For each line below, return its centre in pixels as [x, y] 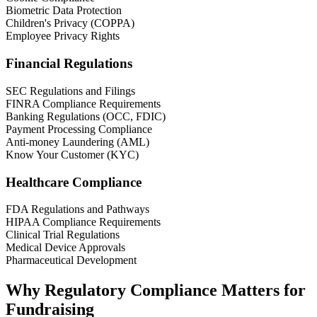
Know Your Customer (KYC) [72, 154]
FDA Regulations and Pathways [77, 209]
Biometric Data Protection [64, 11]
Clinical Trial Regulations [63, 235]
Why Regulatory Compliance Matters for [156, 290]
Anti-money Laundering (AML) [77, 142]
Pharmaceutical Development [71, 260]
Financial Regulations [69, 64]
